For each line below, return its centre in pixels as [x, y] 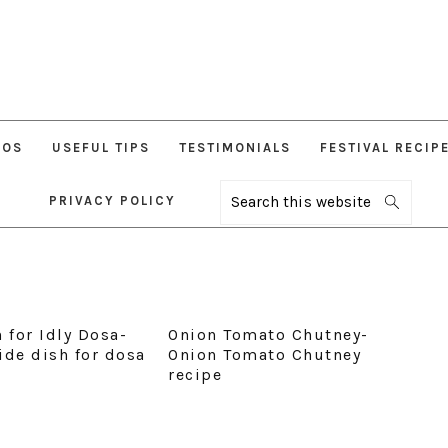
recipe [195, 375]
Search [255, 201]
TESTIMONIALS [234, 148]
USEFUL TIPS [100, 148]
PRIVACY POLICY [112, 201]
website [259, 247]
